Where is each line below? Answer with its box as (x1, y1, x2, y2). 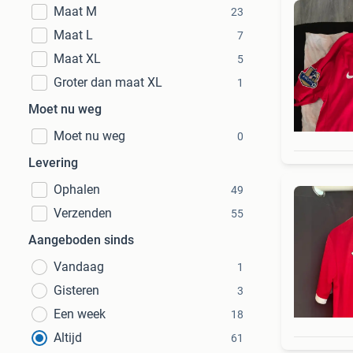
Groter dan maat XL (54, 75, 162, 90)
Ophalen (54, 182, 100, 197)
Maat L (54, 28, 93, 43)
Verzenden (54, 206, 112, 221)
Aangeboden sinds (28, 232, 134, 247)
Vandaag (54, 259, 104, 274)
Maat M (54, 4, 97, 19)
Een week (54, 307, 106, 321)
